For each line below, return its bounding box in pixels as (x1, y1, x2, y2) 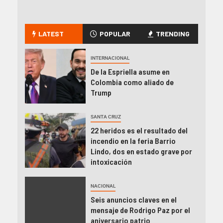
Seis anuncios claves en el (90, 195, 177, 205)
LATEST (38, 29, 64, 38)
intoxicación (90, 157, 132, 167)
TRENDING (155, 29, 190, 38)
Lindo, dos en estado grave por (90, 146, 192, 156)
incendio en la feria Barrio (90, 136, 176, 146)
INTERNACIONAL (90, 55, 129, 61)
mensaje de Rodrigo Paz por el (90, 205, 190, 215)
